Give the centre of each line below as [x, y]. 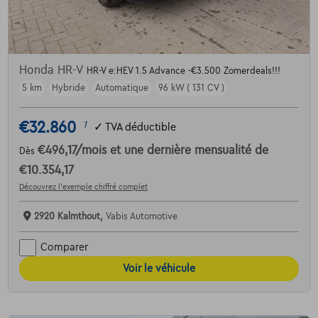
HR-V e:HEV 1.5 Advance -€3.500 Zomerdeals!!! [183, 71]
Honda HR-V [53, 70]
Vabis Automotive [141, 216]
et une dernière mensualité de [189, 150]
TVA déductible [140, 127]
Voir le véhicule [159, 268]
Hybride [68, 88]
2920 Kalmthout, [70, 216]
